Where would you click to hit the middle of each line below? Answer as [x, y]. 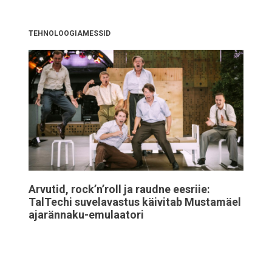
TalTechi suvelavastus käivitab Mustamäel [135, 202]
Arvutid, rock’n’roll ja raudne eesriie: [119, 189]
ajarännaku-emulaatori [86, 215]
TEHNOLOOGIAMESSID [70, 34]
